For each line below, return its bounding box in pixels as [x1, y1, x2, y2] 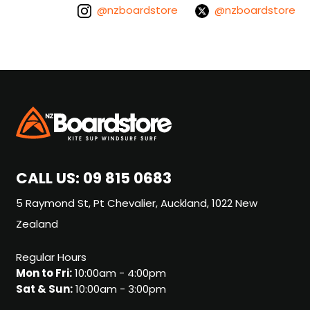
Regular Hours [15, 250, 86, 268]
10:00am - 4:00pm [71, 266, 166, 284]
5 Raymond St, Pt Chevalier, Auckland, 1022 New [15, 196, 257, 214]
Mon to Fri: [15, 265, 72, 284]
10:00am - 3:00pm [72, 282, 166, 300]
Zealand [15, 217, 58, 235]
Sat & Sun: [15, 281, 73, 300]
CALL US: [15, 167, 80, 193]
